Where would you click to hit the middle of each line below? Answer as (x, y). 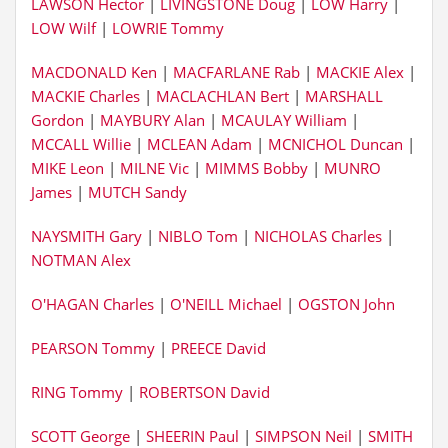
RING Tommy (77, 392)
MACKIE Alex (360, 72)
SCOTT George (80, 436)
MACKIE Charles (85, 96)
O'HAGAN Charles (92, 304)
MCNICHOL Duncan (335, 144)
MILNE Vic (154, 168)
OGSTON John (346, 304)
